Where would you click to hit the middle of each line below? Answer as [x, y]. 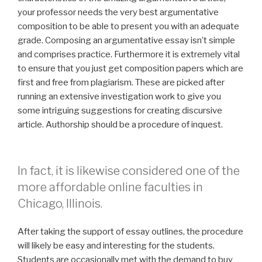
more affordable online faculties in [110, 187]
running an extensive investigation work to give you [119, 97]
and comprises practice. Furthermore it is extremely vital [129, 55]
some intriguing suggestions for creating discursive [120, 111]
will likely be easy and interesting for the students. [116, 246]
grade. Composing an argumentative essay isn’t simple [126, 41]
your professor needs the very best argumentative [118, 13]
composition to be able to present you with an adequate [128, 27]
